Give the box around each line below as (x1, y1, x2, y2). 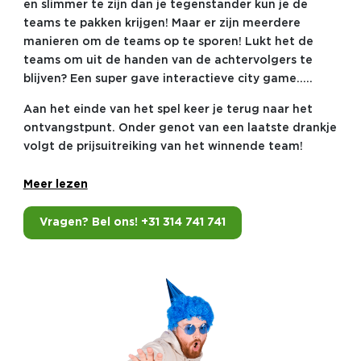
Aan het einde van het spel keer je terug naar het (23, 104, 313, 114)
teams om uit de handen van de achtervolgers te (23, 55, 313, 65)
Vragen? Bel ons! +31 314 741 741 (39, 217, 226, 227)
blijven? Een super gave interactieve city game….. (23, 73, 313, 84)
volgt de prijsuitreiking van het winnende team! (23, 141, 303, 151)
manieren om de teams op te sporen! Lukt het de (23, 36, 313, 47)
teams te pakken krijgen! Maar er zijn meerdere (23, 18, 301, 28)
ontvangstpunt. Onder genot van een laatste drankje (23, 122, 337, 133)
